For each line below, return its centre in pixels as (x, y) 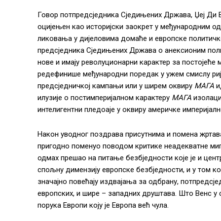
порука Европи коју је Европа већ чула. (103, 205)
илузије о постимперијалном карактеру (105, 97)
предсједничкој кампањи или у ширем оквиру (116, 86)
